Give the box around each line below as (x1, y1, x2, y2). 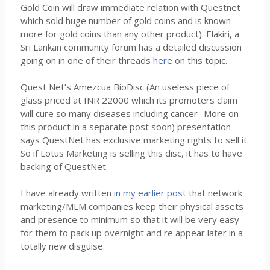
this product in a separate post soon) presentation (20, 121, 231, 133)
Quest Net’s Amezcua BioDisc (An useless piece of (20, 81, 230, 93)
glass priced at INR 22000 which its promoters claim (20, 94, 237, 106)
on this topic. (172, 54, 227, 66)
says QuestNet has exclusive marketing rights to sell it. (20, 134, 249, 146)
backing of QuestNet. (20, 160, 108, 172)
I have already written (20, 187, 114, 199)
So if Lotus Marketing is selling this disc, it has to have (20, 147, 242, 159)
